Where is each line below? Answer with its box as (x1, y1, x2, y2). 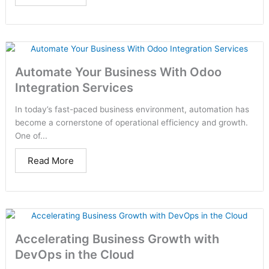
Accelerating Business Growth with (15, 232, 219, 246)
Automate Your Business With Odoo (15, 65, 222, 79)
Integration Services (15, 80, 133, 95)
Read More (28, 155, 74, 166)
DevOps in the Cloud (15, 247, 134, 262)
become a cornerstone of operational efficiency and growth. (15, 118, 248, 127)
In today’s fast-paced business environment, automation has (15, 104, 249, 114)
